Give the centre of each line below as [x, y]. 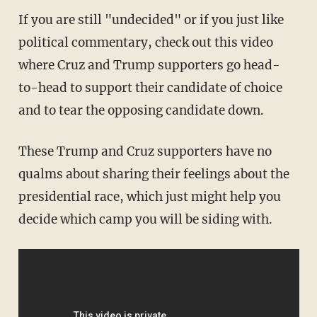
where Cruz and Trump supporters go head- [149, 65]
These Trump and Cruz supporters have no [145, 152]
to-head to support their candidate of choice [150, 88]
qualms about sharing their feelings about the [154, 174]
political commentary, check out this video [145, 43]
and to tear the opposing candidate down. [141, 111]
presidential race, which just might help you [149, 197]
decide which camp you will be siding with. [145, 220]
